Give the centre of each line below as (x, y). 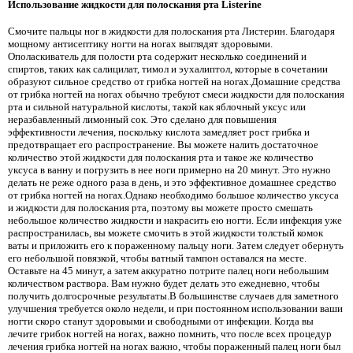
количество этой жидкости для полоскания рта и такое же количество (161, 157)
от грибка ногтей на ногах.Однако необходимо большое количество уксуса (173, 195)
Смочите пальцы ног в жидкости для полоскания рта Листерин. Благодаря (171, 31)
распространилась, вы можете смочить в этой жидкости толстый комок (165, 232)
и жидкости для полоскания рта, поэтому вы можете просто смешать (160, 207)
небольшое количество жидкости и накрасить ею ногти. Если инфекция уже (175, 220)
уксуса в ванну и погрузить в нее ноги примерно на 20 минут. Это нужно (169, 169)
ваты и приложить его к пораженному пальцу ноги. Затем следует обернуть (176, 245)
